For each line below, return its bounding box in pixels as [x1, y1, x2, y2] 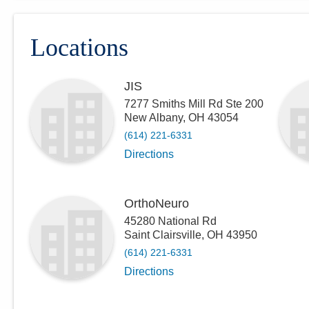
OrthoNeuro [124, 197, 189, 210]
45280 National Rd [124, 215, 217, 227]
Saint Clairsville [124, 229, 201, 241]
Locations [30, 34, 128, 61]
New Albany [124, 112, 183, 123]
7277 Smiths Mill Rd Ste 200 [124, 98, 263, 110]
